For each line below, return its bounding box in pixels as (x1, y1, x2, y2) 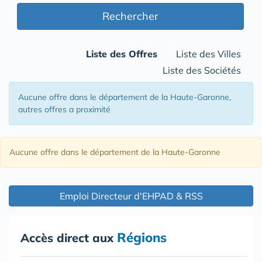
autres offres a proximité (18, 104, 111, 115)
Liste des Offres (86, 48, 157, 60)
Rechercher (102, 9, 158, 23)
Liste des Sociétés (163, 64, 241, 76)
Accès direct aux (20, 230, 117, 245)
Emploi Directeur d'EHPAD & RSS (59, 190, 203, 202)
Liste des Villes (176, 48, 241, 60)
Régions (117, 229, 167, 246)
